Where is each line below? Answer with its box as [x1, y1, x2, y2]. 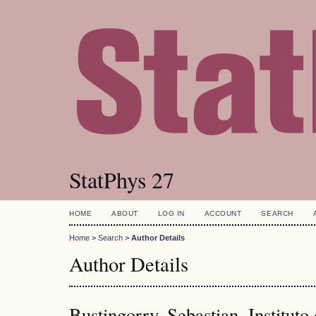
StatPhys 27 [69, 164, 174, 195]
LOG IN [157, 209, 185, 217]
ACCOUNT [204, 209, 242, 217]
